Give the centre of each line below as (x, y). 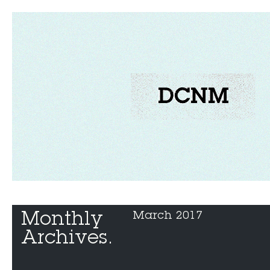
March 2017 (168, 216)
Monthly (62, 220)
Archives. (67, 239)
